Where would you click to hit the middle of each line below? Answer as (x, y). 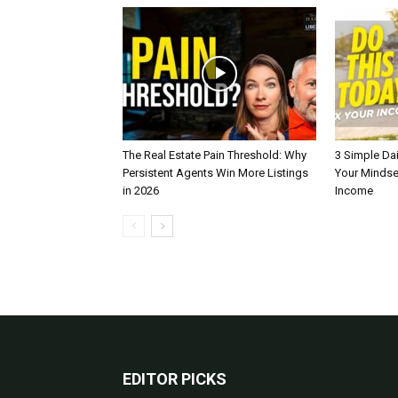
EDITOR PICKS (175, 379)
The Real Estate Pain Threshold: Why (215, 155)
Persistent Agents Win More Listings (215, 173)
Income (354, 191)
